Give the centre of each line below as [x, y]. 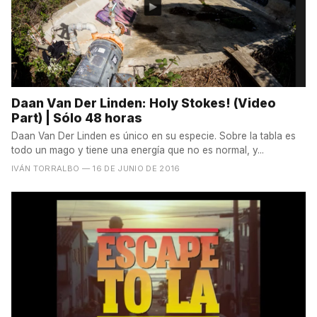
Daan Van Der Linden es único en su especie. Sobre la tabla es [154, 136]
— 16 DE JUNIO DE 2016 [131, 169]
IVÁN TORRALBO [46, 169]
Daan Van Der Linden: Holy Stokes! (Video [144, 103]
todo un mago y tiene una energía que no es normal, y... [138, 150]
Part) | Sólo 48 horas [77, 118]
